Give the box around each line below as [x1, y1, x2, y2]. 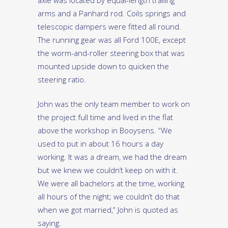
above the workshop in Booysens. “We [38, 125, 172, 136]
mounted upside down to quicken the [38, 61, 169, 72]
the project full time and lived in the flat [38, 112, 173, 123]
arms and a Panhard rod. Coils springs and [38, 8, 186, 19]
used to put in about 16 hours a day [38, 138, 163, 149]
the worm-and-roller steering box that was [38, 48, 185, 59]
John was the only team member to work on [38, 99, 190, 109]
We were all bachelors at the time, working [38, 178, 184, 189]
